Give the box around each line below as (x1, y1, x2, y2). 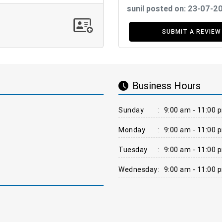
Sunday (118, 105, 144, 114)
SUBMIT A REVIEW (162, 27, 221, 35)
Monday (118, 125, 145, 134)
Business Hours (132, 79, 201, 92)
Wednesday (118, 165, 158, 174)
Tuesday (118, 145, 148, 154)
